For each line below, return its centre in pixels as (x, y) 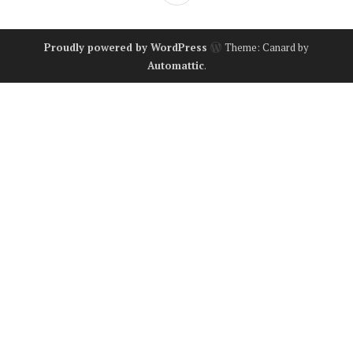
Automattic (175, 65)
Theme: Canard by (266, 47)
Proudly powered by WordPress (126, 47)
